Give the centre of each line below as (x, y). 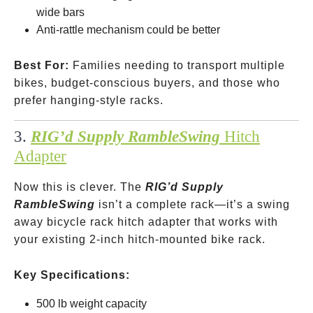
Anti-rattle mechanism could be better (128, 30)
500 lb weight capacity (92, 304)
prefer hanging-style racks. (89, 100)
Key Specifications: (72, 275)
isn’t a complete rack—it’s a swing (192, 204)
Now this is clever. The (80, 187)
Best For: (42, 65)
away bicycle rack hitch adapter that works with (146, 222)
